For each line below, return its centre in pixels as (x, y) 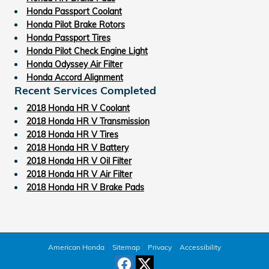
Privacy (160, 247)
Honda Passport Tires (68, 38)
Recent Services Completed (85, 90)
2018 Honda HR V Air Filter (79, 174)
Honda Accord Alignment (75, 77)
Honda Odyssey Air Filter (74, 64)
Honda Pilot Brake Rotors (76, 24)
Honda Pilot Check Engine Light (87, 51)
